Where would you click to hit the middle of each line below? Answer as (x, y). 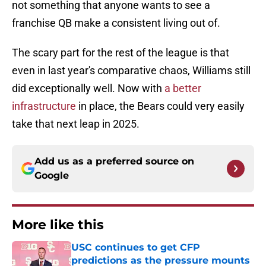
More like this (58, 225)
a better (183, 88)
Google (52, 176)
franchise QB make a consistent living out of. (116, 23)
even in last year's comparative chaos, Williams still (131, 71)
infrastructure (44, 106)
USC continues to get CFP (136, 248)
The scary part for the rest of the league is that (121, 53)
